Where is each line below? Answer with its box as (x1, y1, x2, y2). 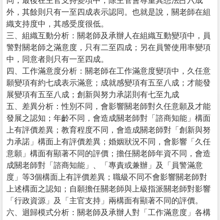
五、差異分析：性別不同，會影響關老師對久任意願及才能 (6, 102, 211, 110)
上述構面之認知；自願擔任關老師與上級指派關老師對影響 (6, 184, 211, 193)
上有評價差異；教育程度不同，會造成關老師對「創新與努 (6, 125, 211, 134)
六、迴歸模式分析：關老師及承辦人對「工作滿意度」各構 (6, 208, 211, 217)
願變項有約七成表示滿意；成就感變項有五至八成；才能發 (6, 78, 211, 87)
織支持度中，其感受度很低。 (6, 19, 109, 28)
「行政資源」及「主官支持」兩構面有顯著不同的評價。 (6, 196, 203, 205)
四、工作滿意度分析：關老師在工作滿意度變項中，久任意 (6, 66, 211, 75)
